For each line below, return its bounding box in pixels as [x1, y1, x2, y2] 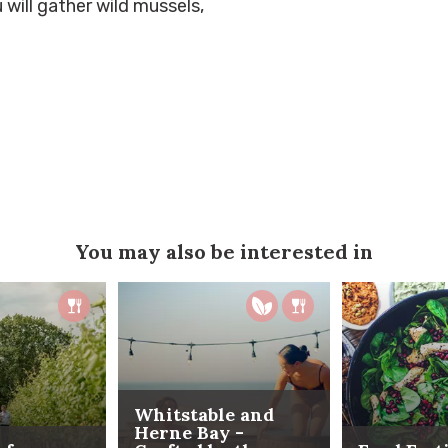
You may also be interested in [75, 239, 373, 265]
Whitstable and [134, 403, 274, 427]
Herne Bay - [134, 421, 244, 445]
